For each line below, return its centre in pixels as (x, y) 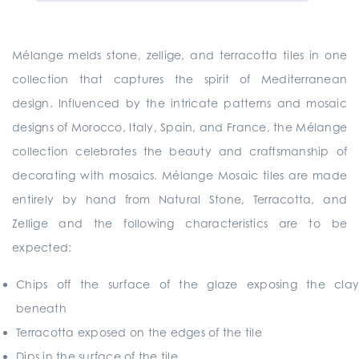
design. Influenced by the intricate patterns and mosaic (179, 103)
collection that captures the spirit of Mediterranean (179, 79)
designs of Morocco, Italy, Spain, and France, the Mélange (179, 127)
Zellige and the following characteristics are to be (179, 223)
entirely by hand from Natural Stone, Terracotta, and (179, 199)
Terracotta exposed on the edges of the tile (139, 332)
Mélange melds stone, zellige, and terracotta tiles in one (179, 55)
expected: (42, 247)
